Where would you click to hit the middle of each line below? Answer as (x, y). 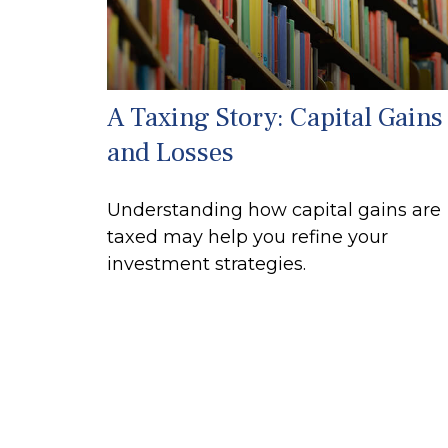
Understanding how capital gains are (274, 210)
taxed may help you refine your (247, 237)
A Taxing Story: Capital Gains (275, 118)
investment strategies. (206, 264)
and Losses (170, 153)
